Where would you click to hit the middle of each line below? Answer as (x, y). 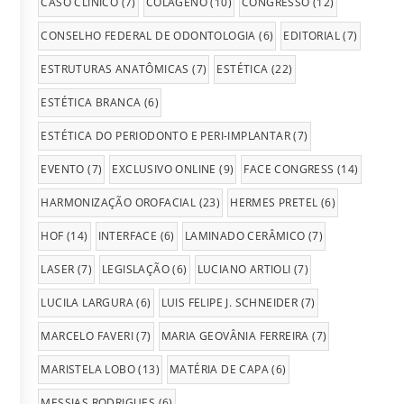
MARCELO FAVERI (87, 336)
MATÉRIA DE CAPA (220, 370)
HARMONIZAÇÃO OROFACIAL (119, 203)
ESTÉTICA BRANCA (91, 103)
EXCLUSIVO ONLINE (164, 170)
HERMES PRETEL (274, 203)
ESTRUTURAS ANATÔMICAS (115, 69)
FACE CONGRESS (289, 170)
